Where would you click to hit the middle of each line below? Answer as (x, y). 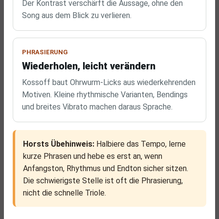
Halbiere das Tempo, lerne (140, 144)
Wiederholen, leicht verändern (89, 66)
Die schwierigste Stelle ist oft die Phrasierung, (103, 181)
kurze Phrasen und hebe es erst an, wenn (93, 156)
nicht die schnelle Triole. (65, 193)
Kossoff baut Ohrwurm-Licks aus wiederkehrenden (109, 82)
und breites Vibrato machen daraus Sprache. (97, 107)
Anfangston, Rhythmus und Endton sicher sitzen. (106, 168)
